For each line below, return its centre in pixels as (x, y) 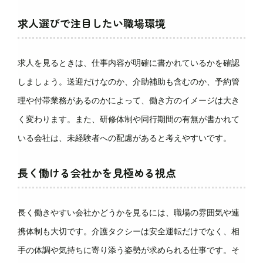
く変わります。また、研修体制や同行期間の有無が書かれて (129, 119)
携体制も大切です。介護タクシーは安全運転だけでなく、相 (129, 231)
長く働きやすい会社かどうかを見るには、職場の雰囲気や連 (129, 213)
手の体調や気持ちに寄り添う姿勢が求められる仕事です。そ (129, 250)
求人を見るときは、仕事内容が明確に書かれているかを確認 (129, 63)
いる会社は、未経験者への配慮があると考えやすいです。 (124, 138)
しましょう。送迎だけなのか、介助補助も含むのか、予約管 (129, 82)
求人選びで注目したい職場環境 (92, 23)
